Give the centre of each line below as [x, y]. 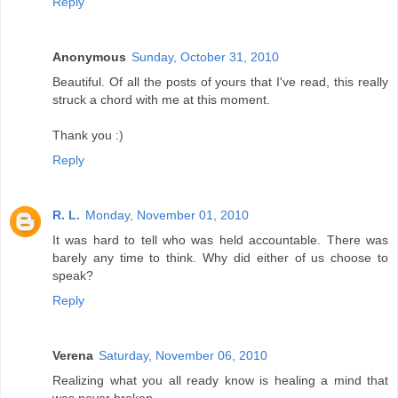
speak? [73, 276]
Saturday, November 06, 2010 [183, 356]
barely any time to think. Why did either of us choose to [220, 258]
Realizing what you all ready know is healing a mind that [220, 381]
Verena [73, 356]
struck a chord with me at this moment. [161, 100]
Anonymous [89, 57]
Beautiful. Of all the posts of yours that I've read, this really [220, 82]
